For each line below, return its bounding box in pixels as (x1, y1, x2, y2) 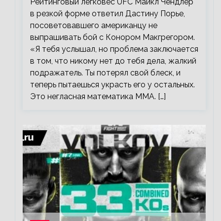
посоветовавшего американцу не (30, 21, 157, 31)
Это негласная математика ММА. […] (30, 92, 166, 102)
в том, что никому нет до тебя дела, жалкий (30, 56, 196, 66)
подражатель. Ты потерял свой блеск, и (30, 68, 181, 78)
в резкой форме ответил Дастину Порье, (30, 9, 185, 19)
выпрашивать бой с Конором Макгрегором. (30, 33, 195, 42)
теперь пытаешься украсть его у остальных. (30, 80, 195, 90)
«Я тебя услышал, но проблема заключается (30, 44, 198, 54)
